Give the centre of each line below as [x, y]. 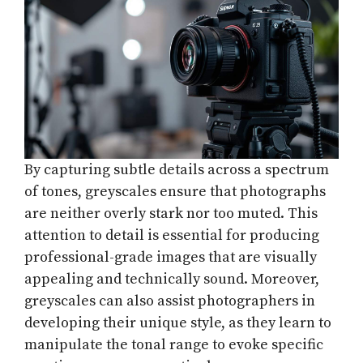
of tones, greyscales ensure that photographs [175, 191]
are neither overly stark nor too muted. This [171, 213]
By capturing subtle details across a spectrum [177, 169]
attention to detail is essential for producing [172, 235]
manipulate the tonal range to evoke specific [174, 344]
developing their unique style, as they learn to [178, 322]
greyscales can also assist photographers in [170, 301]
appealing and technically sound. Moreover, [172, 279]
